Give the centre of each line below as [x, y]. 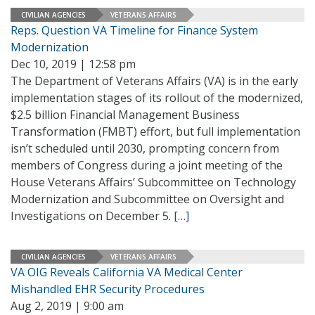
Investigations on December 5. [92, 216]
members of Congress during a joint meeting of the [147, 165]
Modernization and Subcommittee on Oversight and [147, 199]
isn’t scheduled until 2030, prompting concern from [145, 148]
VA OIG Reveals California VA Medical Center [127, 272]
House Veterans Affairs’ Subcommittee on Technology [153, 182]
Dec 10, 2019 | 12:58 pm [73, 64]
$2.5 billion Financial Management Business [125, 115]
